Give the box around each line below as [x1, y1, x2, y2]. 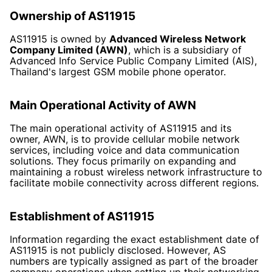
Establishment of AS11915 [10, 209, 154, 223]
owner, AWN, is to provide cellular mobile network [10, 132, 240, 145]
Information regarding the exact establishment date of [10, 233, 259, 245]
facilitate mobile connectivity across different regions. [10, 176, 259, 189]
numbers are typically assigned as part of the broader [10, 254, 258, 267]
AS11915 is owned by [10, 32, 109, 45]
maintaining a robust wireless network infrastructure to [10, 165, 262, 178]
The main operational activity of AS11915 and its [10, 121, 231, 134]
